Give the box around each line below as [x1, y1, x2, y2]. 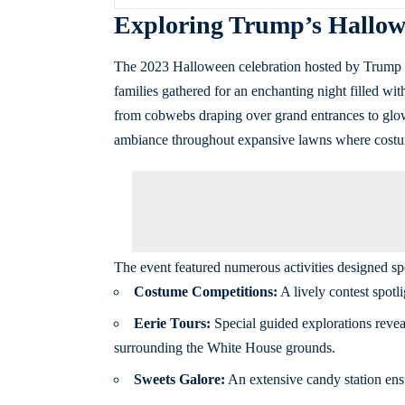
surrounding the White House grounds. [113, 339, 335, 355]
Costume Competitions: [133, 283, 278, 299]
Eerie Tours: [133, 315, 211, 331]
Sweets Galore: [133, 371, 225, 387]
